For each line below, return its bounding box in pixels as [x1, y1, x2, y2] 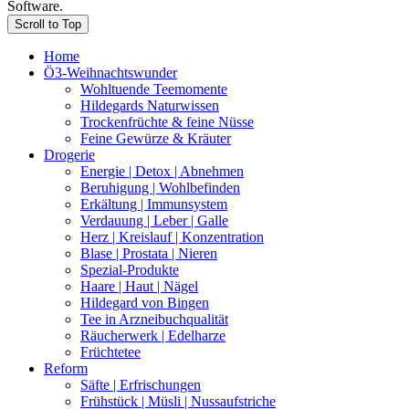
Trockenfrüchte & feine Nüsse [80, 114, 254, 131]
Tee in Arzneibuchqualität [80, 311, 228, 328]
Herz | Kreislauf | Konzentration [80, 229, 264, 246]
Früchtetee [80, 344, 141, 361]
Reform [44, 361, 88, 377]
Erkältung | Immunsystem [80, 196, 227, 213]
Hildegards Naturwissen [80, 98, 219, 114]
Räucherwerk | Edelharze [80, 328, 225, 344]
